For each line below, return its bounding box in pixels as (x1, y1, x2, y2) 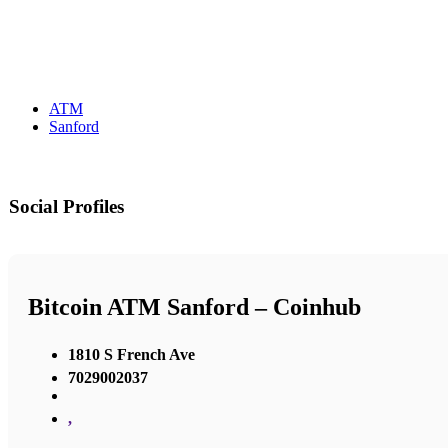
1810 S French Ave (68, 345, 195, 363)
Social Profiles (9, 196, 124, 218)
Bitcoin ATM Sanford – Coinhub (28, 294, 361, 321)
